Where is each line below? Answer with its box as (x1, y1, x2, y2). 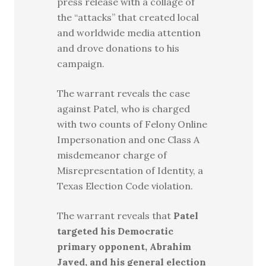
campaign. (57, 58, 105, 70)
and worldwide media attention (57, 27, 201, 39)
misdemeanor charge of (57, 149, 167, 161)
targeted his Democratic (57, 225, 174, 237)
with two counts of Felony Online (57, 118, 208, 131)
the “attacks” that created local (57, 11, 199, 24)
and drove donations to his (57, 42, 180, 55)
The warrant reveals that (57, 210, 174, 222)
